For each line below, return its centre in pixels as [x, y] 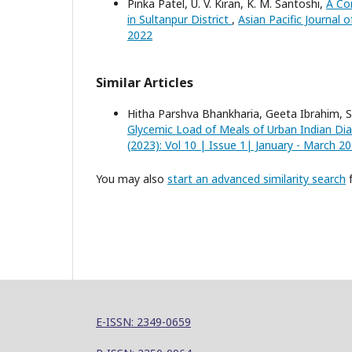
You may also [132, 179]
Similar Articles [145, 82]
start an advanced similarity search [257, 179]
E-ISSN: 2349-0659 [143, 322]
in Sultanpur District [180, 19]
